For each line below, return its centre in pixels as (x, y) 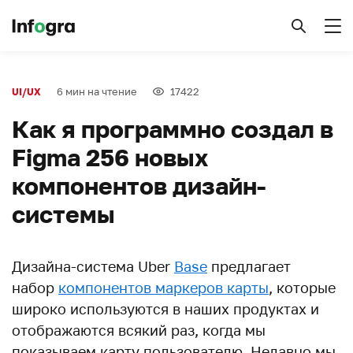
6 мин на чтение (97, 91)
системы (63, 214)
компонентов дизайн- (139, 186)
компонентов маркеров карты (163, 288)
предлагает (249, 266)
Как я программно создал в (173, 129)
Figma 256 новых (110, 158)
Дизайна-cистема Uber (93, 266)
